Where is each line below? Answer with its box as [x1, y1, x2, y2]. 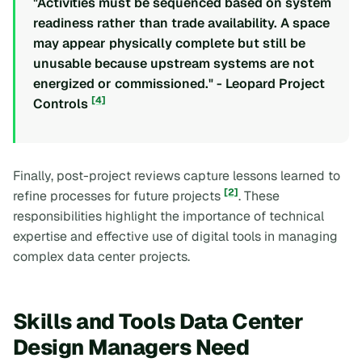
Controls [33, 95, 91, 113]
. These [238, 187, 280, 204]
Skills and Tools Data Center [13, 307, 304, 336]
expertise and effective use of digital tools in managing [13, 227, 338, 245]
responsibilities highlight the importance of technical [13, 207, 324, 225]
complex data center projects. [13, 247, 190, 265]
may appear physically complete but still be [33, 35, 305, 53]
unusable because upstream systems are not [33, 55, 314, 73]
